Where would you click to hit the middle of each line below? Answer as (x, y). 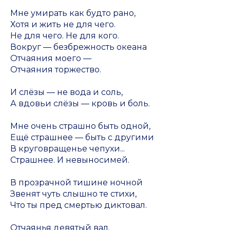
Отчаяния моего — (51, 58)
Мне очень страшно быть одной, (80, 126)
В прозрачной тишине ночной (76, 183)
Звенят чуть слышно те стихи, (73, 194)
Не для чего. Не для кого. (65, 36)
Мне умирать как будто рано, (73, 13)
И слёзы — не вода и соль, (66, 92)
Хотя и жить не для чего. (63, 24)
